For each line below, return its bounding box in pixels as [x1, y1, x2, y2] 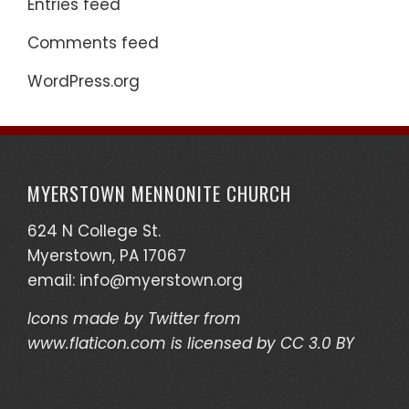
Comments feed [27, 32, 159, 54]
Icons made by [27, 308, 148, 330]
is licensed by [166, 332, 280, 354]
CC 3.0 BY [280, 332, 354, 354]
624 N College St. [27, 220, 161, 242]
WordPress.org [27, 70, 140, 92]
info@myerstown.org [79, 269, 243, 291]
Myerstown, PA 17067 [27, 245, 186, 267]
